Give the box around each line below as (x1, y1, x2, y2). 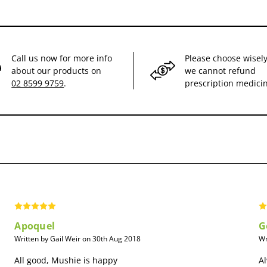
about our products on (11, 64, 102, 76)
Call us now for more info (11, 52, 113, 64)
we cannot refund (185, 64, 256, 76)
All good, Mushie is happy (14, 254, 118, 266)
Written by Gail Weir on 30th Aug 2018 (14, 233, 141, 244)
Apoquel (14, 219, 55, 232)
